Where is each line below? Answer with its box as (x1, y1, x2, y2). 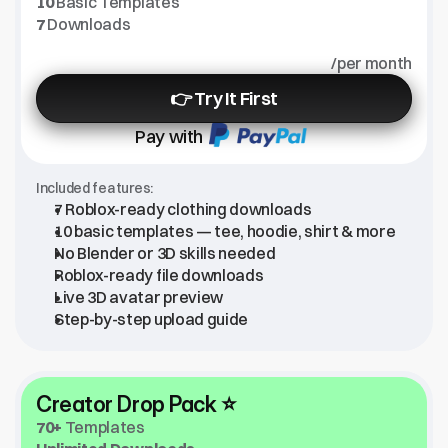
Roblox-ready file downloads (54, 265, 264, 285)
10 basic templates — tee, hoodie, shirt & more (54, 221, 396, 241)
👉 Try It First (170, 87, 278, 110)
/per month (331, 53, 412, 73)
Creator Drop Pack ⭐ (36, 391, 236, 417)
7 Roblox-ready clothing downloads (54, 199, 312, 219)
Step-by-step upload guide (54, 309, 248, 329)
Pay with (135, 124, 204, 148)
